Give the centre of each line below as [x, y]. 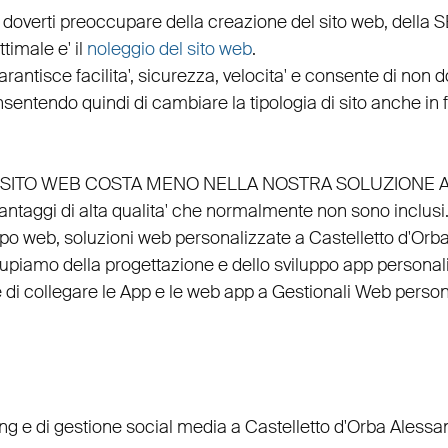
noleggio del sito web [169, 49]
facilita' [102, 76]
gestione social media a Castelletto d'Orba [219, 427]
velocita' [254, 76]
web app [220, 292]
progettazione [159, 265]
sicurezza [176, 76]
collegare [60, 292]
